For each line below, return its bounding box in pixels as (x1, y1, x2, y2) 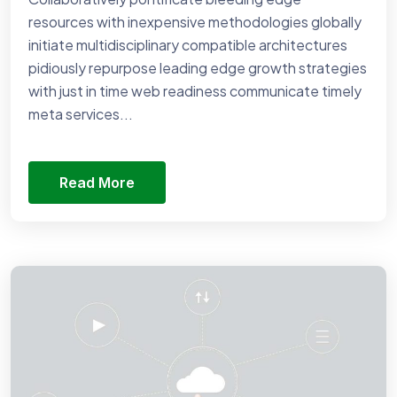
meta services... (28, 104, 133, 123)
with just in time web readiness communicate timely (28, 81, 362, 100)
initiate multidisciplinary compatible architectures (28, 35, 347, 54)
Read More (59, 173, 135, 191)
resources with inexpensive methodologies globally (28, 12, 362, 31)
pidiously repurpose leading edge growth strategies (28, 58, 367, 77)
